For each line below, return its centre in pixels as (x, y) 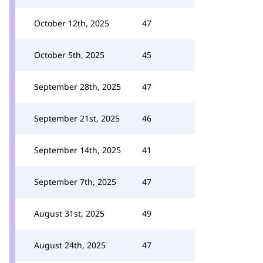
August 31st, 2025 (69, 213)
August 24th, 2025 (70, 245)
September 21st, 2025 (77, 118)
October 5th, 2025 (69, 55)
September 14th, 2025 (77, 150)
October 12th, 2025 (72, 23)
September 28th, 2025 (77, 87)
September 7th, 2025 (75, 182)
